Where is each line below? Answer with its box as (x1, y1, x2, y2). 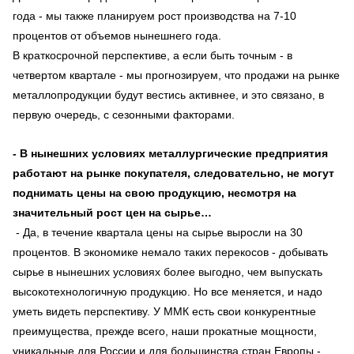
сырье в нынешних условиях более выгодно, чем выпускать (13, 265, 322, 278)
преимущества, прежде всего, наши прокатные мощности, (13, 324, 317, 337)
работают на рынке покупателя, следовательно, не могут (13, 166, 334, 179)
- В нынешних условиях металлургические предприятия (13, 146, 328, 160)
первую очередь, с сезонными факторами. (13, 107, 235, 121)
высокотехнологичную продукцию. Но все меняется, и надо (13, 284, 322, 298)
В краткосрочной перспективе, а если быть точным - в (13, 48, 292, 62)
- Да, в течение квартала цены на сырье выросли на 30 (13, 225, 303, 239)
